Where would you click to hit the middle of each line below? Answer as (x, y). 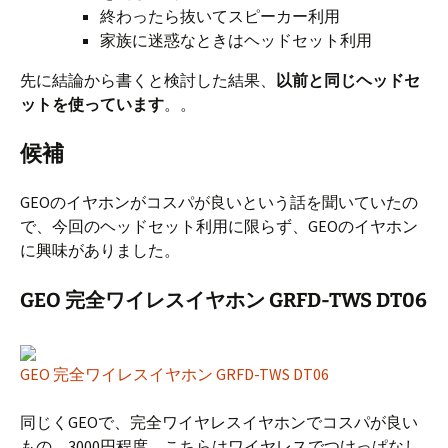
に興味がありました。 (100, 250)
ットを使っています (92, 104)
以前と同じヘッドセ (348, 80)
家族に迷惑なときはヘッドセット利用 (236, 40)
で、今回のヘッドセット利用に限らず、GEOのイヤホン (219, 226)
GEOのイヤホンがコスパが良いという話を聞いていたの (219, 202)
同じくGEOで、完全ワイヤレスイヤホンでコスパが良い (219, 422)
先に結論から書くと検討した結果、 (148, 80)
